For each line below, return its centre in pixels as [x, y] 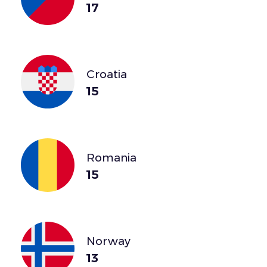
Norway [108, 241]
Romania [111, 157]
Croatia [107, 74]
